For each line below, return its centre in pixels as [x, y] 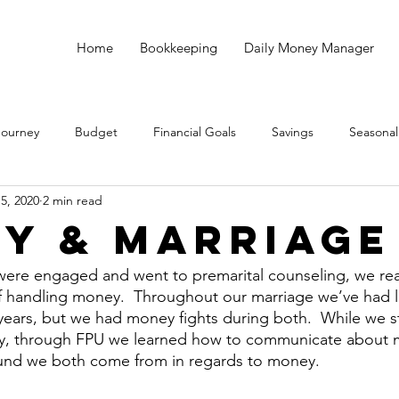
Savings [293, 131]
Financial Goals [195, 131]
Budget [96, 131]
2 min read [73, 200]
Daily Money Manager [309, 48]
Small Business [176, 203]
